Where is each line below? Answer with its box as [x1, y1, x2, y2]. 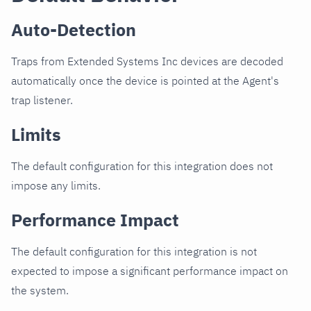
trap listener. [11, 93, 73, 108]
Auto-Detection [11, 18, 136, 42]
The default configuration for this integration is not [11, 244, 257, 259]
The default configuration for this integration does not [11, 159, 273, 174]
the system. [11, 283, 69, 298]
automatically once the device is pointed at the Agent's [11, 74, 279, 88]
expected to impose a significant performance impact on [11, 264, 288, 278]
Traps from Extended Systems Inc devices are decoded [11, 54, 283, 69]
